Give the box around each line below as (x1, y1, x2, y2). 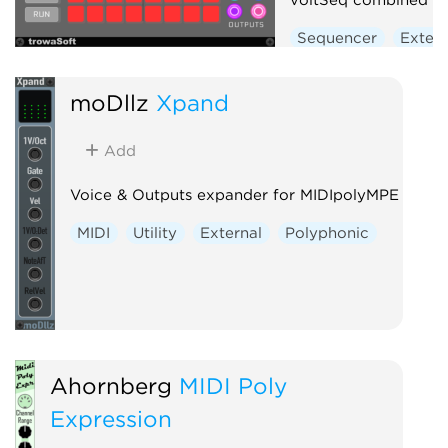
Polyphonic (285, 223, 370, 242)
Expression (49, 404, 172, 432)
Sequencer (297, 28, 378, 47)
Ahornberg (49, 371, 172, 399)
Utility (133, 223, 178, 242)
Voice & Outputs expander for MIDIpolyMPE (69, 185, 399, 204)
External (200, 223, 263, 242)
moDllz (69, 88, 149, 116)
